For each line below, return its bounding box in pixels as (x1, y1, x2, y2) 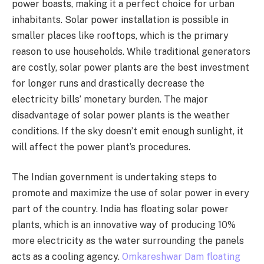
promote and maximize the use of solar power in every (12, 187, 249, 199)
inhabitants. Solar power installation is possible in (12, 14, 229, 25)
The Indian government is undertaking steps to (12, 171, 217, 183)
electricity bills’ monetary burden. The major (12, 93, 208, 105)
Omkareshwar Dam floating (122, 251, 240, 263)
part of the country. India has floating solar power (12, 203, 229, 215)
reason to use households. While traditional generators (12, 45, 250, 57)
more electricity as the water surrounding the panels (12, 235, 244, 247)
